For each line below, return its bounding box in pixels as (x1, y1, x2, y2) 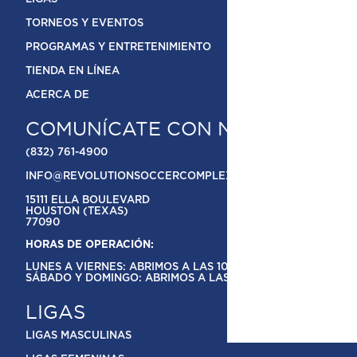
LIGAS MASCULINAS (25, 330, 132, 341)
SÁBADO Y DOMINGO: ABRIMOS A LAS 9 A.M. (25, 273, 267, 284)
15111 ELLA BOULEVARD (25, 194, 151, 206)
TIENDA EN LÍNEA (25, 65, 120, 76)
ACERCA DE (25, 89, 90, 100)
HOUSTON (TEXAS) (25, 206, 129, 217)
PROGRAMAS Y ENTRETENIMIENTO (25, 41, 212, 53)
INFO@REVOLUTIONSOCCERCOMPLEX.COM (25, 171, 262, 182)
